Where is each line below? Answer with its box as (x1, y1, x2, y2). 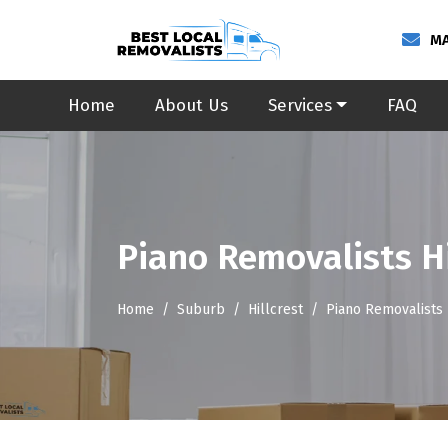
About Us (155, 95, 228, 116)
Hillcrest (248, 301, 303, 318)
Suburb (177, 301, 225, 318)
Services (268, 95, 332, 116)
